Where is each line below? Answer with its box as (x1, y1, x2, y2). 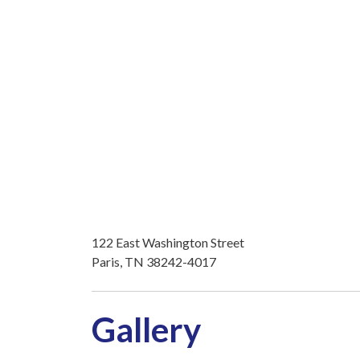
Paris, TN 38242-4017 (92, 254, 216, 270)
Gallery (92, 309, 201, 350)
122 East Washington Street (92, 235, 244, 251)
